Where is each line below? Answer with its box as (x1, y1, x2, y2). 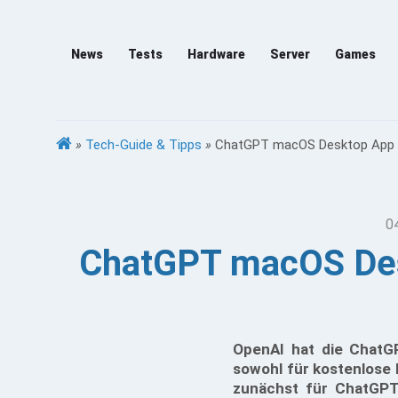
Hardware (187, 47, 245, 61)
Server (270, 47, 310, 61)
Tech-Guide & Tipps (85, 137, 202, 153)
